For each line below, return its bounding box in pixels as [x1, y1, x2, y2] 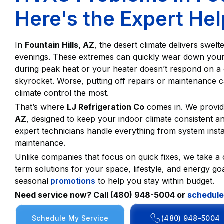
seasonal [15, 176, 48, 186]
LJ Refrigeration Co [67, 102, 144, 112]
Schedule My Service [32, 214, 109, 223]
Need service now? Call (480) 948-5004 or [15, 190, 185, 200]
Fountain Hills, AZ [25, 40, 94, 50]
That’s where [15, 102, 67, 112]
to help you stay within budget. [95, 176, 214, 186]
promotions [48, 176, 95, 186]
